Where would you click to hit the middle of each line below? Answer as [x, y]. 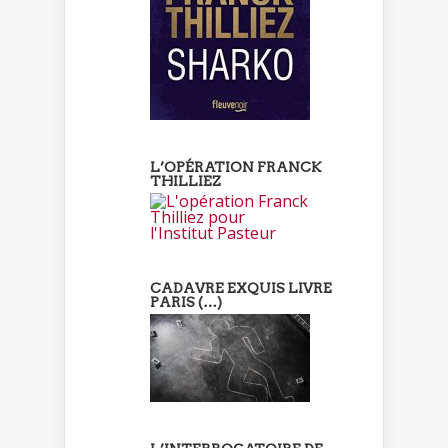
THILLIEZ [185, 181]
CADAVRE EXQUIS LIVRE [241, 288]
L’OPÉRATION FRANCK [236, 167]
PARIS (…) [186, 302]
